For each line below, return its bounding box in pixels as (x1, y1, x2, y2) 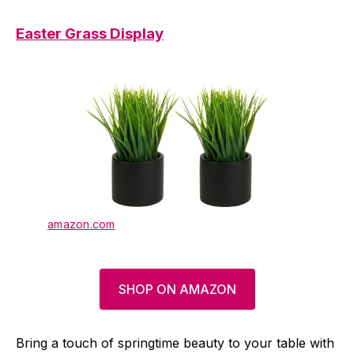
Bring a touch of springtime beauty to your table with (16, 335, 334, 352)
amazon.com (47, 217, 115, 232)
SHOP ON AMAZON (118, 281, 236, 298)
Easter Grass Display (16, 24, 164, 43)
